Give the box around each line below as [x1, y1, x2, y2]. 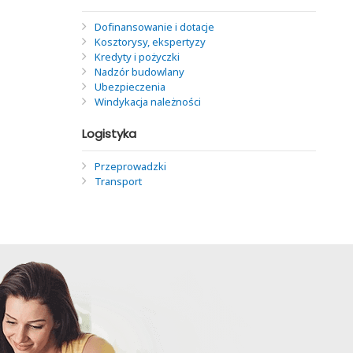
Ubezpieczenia [94, 80, 165, 94]
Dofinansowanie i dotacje [94, 20, 214, 34]
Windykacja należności [94, 95, 201, 109]
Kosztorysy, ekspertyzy [94, 35, 206, 49]
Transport [94, 174, 142, 188]
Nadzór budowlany [94, 65, 184, 79]
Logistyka [81, 125, 136, 142]
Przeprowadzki [94, 159, 166, 173]
